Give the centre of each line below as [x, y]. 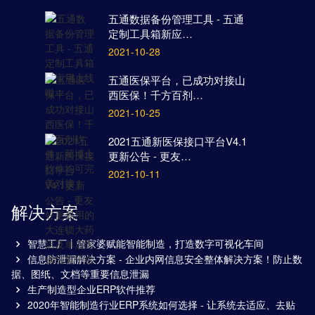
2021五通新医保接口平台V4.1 [178, 141]
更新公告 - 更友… [150, 156]
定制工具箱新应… [150, 34]
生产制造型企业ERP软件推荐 [91, 289]
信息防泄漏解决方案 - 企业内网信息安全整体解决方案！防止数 [165, 259]
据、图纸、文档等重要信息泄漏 [80, 274]
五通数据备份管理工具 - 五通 [176, 19]
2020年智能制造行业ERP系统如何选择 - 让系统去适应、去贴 [161, 305]
